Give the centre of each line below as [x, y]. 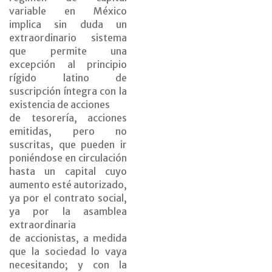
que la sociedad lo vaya [68, 252]
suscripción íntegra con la [68, 91]
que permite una [68, 51]
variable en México [68, 11]
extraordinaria [42, 225]
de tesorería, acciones [68, 118]
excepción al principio [68, 65]
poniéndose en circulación [68, 158]
